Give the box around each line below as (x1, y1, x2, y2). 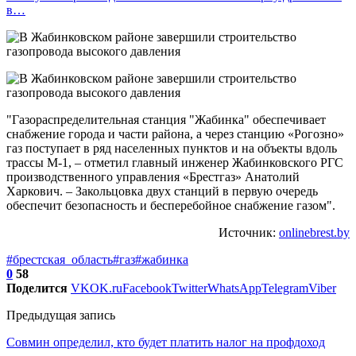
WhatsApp (207, 281, 261, 295)
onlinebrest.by (279, 225, 350, 239)
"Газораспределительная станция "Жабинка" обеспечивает (6, 112, 326, 126)
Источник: (219, 225, 279, 239)
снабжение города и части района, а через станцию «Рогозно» (6, 126, 344, 141)
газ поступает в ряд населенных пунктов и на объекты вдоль (6, 141, 337, 155)
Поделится (6, 281, 68, 295)
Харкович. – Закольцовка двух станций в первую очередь (6, 184, 318, 198)
